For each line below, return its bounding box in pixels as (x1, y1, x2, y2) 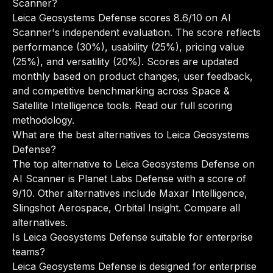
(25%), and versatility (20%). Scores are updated (12, 55, 238, 68)
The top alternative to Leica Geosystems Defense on (12, 158, 255, 170)
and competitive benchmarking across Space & (12, 85, 230, 97)
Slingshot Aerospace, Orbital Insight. (12, 202, 184, 214)
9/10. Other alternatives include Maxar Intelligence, (12, 187, 247, 199)
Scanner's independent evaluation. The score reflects (12, 26, 261, 38)
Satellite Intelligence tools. (12, 99, 135, 112)
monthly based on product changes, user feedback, (12, 70, 253, 82)
